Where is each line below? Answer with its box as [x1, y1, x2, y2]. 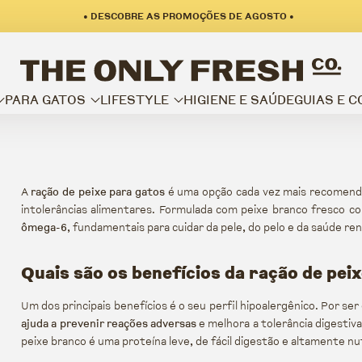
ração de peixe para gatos [31, 183, 165, 200]
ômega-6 [21, 219, 67, 236]
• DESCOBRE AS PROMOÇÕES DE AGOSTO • [82, 9, 294, 23]
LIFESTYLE [100, 90, 169, 109]
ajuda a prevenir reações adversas [21, 315, 196, 332]
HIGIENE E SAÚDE [183, 90, 294, 109]
